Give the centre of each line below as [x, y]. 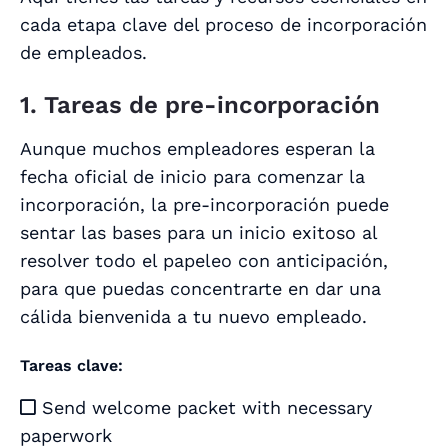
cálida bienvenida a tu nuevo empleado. [193, 317]
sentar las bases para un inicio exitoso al [198, 233]
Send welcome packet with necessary [204, 408]
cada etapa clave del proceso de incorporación [223, 25]
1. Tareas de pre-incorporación [200, 105]
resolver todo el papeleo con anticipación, [204, 261]
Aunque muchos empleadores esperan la [197, 149]
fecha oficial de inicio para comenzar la [192, 177]
